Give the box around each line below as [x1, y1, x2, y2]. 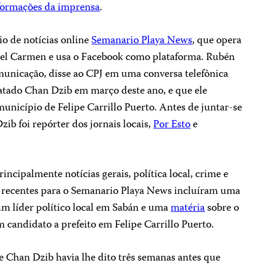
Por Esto [153, 116, 191, 134]
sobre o [205, 199, 240, 217]
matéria [171, 199, 205, 217]
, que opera [192, 32, 242, 50]
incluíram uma [172, 183, 241, 201]
